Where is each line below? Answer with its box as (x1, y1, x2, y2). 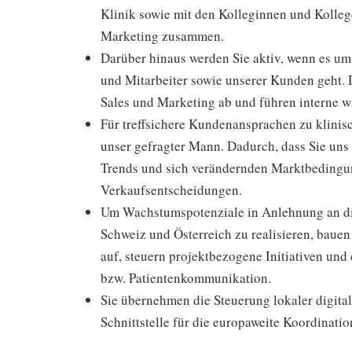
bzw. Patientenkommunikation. (101, 269, 271, 287)
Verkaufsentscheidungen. (101, 181, 242, 199)
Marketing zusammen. (101, 27, 224, 45)
